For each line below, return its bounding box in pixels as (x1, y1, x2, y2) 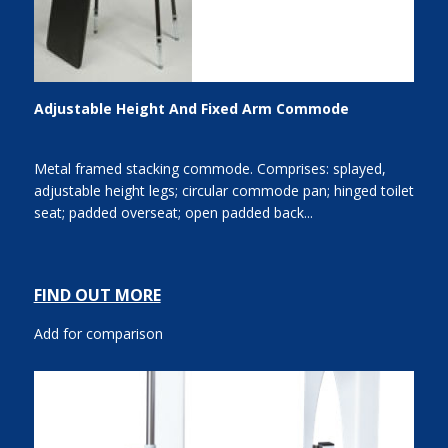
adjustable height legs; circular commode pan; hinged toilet (33, 181, 414, 201)
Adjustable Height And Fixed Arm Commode (33, 99, 349, 118)
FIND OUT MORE (33, 284, 161, 307)
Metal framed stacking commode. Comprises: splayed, (33, 159, 386, 179)
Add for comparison (33, 324, 163, 344)
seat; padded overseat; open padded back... (33, 203, 313, 223)
